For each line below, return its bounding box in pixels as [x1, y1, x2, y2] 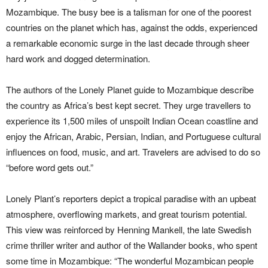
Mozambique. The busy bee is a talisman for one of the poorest [6, 5, 251, 18]
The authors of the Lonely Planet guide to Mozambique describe [6, 83, 254, 96]
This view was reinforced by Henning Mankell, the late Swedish [6, 223, 251, 236]
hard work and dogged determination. [6, 52, 150, 65]
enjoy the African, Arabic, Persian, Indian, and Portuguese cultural [6, 130, 261, 142]
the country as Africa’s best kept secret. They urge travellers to [6, 99, 251, 111]
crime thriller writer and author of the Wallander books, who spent [6, 239, 257, 251]
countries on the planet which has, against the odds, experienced [6, 21, 257, 33]
